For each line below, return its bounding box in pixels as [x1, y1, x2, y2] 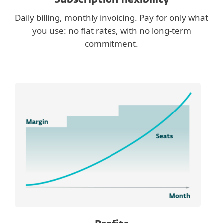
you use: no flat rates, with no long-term [32, 25, 191, 37]
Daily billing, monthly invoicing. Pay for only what [15, 12, 208, 24]
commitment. [85, 38, 138, 50]
